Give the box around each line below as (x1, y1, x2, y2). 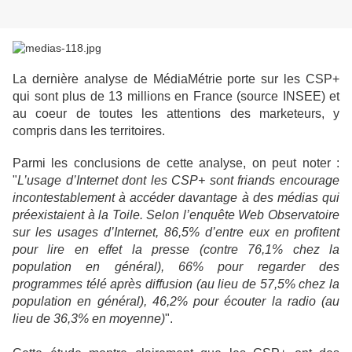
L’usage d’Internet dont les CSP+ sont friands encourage (17, 174, 339, 188)
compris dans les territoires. (13, 124, 165, 138)
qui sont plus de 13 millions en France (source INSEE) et (13, 90, 339, 104)
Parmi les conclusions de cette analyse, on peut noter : (13, 156, 339, 170)
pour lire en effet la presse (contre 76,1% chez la (13, 243, 339, 257)
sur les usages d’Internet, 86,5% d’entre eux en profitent (13, 225, 339, 240)
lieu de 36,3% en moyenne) (13, 312, 165, 326)
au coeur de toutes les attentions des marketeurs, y (13, 107, 339, 121)
